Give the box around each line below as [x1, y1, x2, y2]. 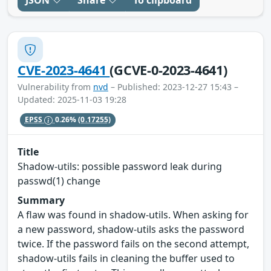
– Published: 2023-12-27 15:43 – [108, 81, 238, 93]
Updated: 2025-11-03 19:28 [18, 94, 126, 106]
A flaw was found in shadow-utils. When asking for [18, 207, 249, 221]
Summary [18, 193, 65, 207]
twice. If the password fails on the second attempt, [18, 237, 249, 250]
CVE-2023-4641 [18, 61, 110, 79]
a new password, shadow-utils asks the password [18, 222, 244, 236]
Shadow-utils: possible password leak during [18, 159, 222, 173]
